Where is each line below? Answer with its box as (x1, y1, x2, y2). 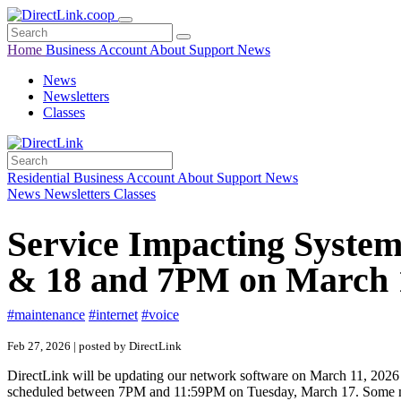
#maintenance (7, 307, 85, 322)
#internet (89, 307, 138, 322)
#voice (141, 307, 179, 322)
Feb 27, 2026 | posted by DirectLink (7, 339, 182, 353)
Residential (7, 170, 73, 185)
